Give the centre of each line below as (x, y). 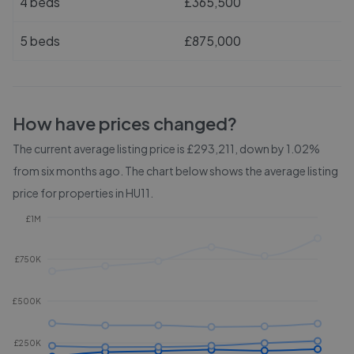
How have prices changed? (125, 123)
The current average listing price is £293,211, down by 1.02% (166, 149)
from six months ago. (69, 171)
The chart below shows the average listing (232, 171)
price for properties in (69, 193)
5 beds (40, 41)
